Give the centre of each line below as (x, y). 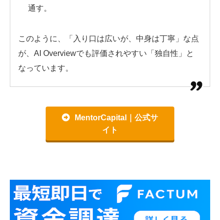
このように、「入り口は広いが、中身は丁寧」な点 (109, 38)
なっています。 (46, 68)
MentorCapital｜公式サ (116, 117)
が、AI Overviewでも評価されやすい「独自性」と (106, 53)
